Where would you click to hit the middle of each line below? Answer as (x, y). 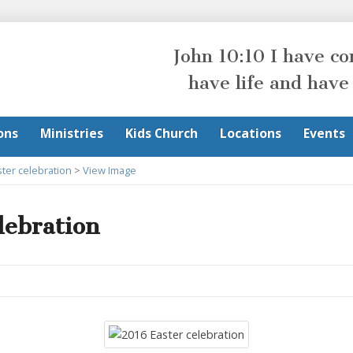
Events (324, 133)
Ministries (72, 133)
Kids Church (162, 133)
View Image (110, 170)
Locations (251, 133)
